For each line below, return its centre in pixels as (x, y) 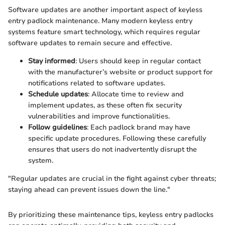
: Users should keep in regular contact (138, 61)
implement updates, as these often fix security (105, 105)
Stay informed (52, 61)
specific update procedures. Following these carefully (117, 138)
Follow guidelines (58, 127)
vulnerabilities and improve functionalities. (99, 116)
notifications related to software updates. (97, 83)
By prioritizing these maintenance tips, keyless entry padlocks (111, 214)
